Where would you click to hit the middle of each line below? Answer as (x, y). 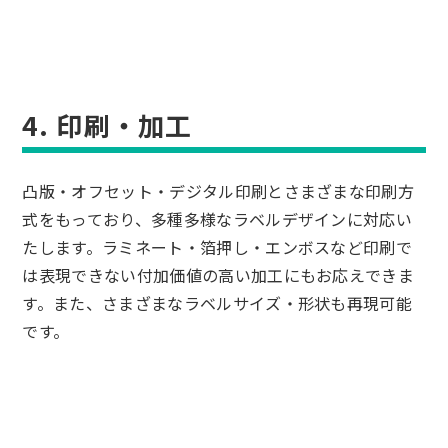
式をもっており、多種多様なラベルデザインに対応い (217, 219)
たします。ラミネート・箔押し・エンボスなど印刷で (217, 247)
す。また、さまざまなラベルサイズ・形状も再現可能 (217, 303)
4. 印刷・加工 (107, 124)
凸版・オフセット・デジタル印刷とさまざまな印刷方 (218, 191)
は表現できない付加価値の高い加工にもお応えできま (218, 275)
